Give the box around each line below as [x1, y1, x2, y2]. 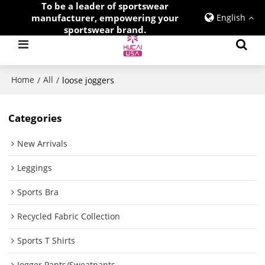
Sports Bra [17, 186, 59, 198]
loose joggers [62, 74, 115, 86]
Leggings [17, 162, 53, 174]
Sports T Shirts [17, 235, 76, 247]
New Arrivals [17, 138, 68, 150]
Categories [8, 111, 62, 125]
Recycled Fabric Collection [17, 211, 121, 222]
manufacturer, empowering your [31, 12, 179, 24]
